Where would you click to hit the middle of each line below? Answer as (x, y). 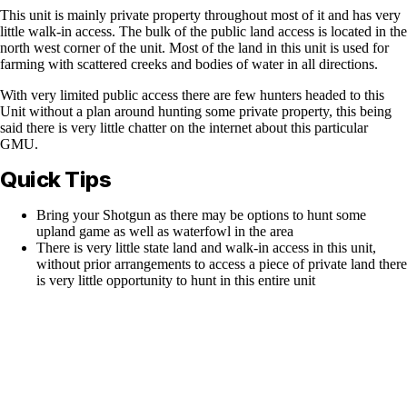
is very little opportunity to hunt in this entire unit (176, 280)
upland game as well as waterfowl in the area (165, 231)
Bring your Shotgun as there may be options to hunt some (201, 214)
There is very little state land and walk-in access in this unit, (206, 247)
